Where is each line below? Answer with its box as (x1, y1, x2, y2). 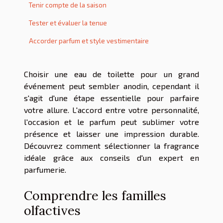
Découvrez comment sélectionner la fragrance (24, 140, 199, 150)
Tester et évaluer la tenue (29, 18, 107, 27)
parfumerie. (24, 164, 66, 174)
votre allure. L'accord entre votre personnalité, (24, 105, 199, 114)
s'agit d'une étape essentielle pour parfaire (24, 93, 199, 103)
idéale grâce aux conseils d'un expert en (24, 152, 199, 162)
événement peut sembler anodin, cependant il (24, 81, 199, 91)
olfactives (24, 202, 81, 219)
